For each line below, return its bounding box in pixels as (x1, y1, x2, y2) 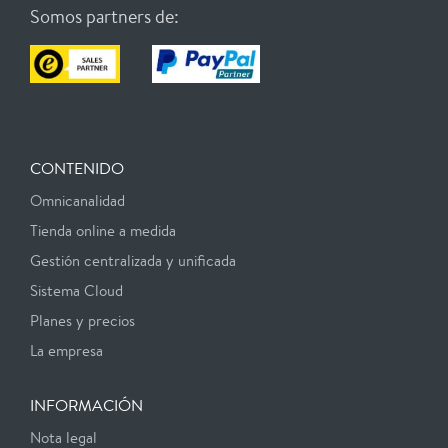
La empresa (30, 341, 103, 361)
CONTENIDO (30, 158, 124, 180)
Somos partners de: (30, 5, 179, 29)
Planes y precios (30, 311, 135, 331)
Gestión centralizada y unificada (30, 251, 236, 271)
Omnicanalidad (30, 191, 125, 211)
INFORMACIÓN (30, 395, 143, 417)
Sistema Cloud (30, 281, 123, 301)
